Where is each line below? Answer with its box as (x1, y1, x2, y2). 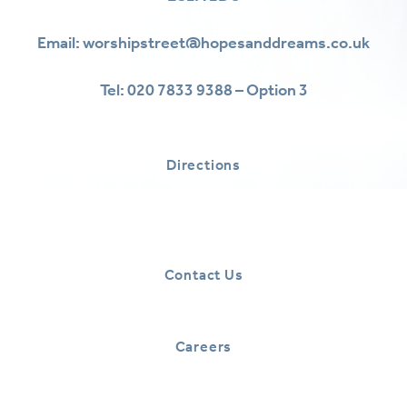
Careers (174, 337, 233, 355)
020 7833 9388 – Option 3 (126, 79, 308, 100)
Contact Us (164, 265, 243, 283)
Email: (37, 32, 83, 53)
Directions (166, 155, 241, 174)
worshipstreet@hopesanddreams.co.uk (83, 32, 370, 53)
